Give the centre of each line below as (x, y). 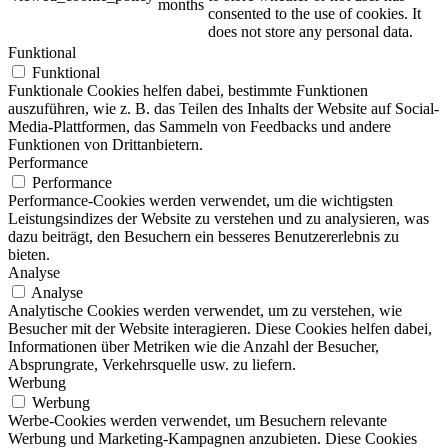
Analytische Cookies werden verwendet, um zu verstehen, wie (205, 310)
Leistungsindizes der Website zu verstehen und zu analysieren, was (218, 218)
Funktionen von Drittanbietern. (105, 144)
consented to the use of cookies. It (314, 13)
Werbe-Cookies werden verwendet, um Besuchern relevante (197, 420)
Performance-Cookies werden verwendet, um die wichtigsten (200, 200)
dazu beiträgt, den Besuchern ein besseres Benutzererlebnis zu (203, 236)
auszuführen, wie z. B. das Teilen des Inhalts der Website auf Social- (223, 108)
